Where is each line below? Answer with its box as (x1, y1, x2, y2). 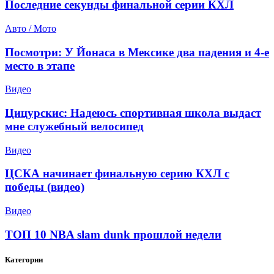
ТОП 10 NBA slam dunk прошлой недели (5, 228, 221, 241)
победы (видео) (5, 180, 84, 194)
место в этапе (5, 59, 75, 72)
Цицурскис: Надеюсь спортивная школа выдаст (5, 106, 261, 119)
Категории (5, 255, 43, 265)
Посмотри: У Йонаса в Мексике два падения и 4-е (5, 45, 269, 59)
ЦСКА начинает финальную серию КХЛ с (5, 167, 229, 180)
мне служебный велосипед (5, 120, 144, 133)
